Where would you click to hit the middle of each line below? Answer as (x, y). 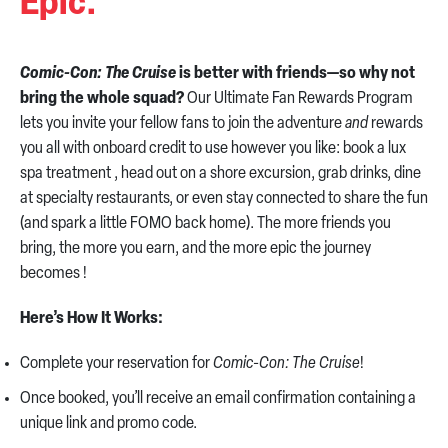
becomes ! (53, 274)
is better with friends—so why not (295, 74)
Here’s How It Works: (91, 319)
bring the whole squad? (102, 99)
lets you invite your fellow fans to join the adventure (182, 124)
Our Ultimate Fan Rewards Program (298, 99)
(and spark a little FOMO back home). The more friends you (205, 224)
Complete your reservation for (116, 364)
